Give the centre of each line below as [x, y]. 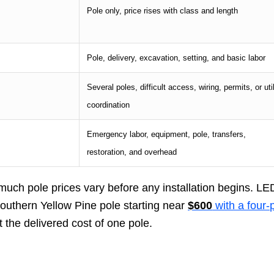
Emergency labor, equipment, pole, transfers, [167, 134]
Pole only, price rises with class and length [163, 10]
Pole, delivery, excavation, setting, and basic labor [176, 57]
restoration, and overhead [132, 152]
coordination [109, 105]
